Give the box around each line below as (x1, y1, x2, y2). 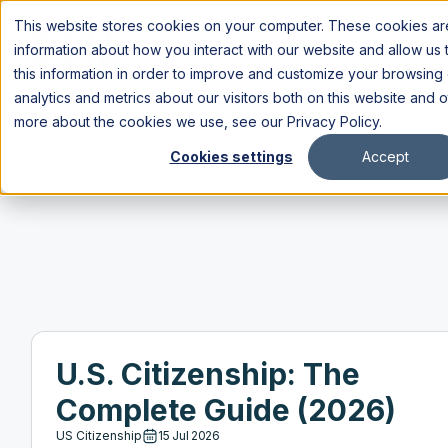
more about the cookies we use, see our (14, 113, 287, 130)
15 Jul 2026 (158, 428, 220, 443)
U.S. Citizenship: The (56, 356, 360, 392)
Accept (361, 148, 409, 166)
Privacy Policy (287, 113, 379, 130)
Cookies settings (169, 148, 293, 166)
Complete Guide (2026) (56, 392, 396, 428)
